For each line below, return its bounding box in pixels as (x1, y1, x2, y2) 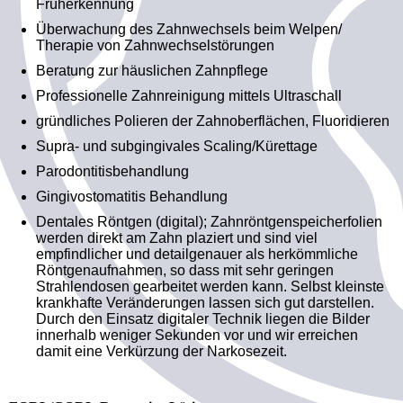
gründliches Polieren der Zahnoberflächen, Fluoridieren (36, 112, 390, 129)
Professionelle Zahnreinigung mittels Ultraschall (36, 87, 342, 103)
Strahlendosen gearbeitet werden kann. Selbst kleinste (36, 278, 384, 294)
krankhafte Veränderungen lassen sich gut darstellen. (36, 294, 374, 310)
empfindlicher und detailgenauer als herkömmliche (36, 246, 358, 262)
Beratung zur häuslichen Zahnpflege (36, 62, 268, 78)
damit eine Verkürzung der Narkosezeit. (36, 343, 287, 359)
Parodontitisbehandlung (36, 163, 189, 179)
